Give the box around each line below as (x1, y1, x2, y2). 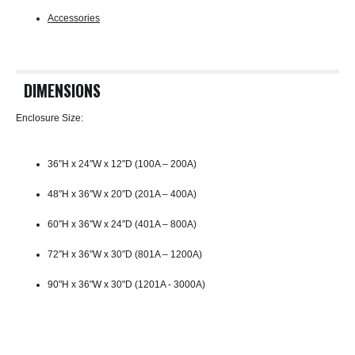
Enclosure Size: (16, 112, 169, 124)
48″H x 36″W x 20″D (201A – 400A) (48, 188, 197, 200)
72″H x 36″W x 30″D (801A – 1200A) (48, 248, 202, 260)
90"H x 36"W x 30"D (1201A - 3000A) (48, 278, 205, 290)
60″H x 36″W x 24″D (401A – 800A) (48, 218, 197, 230)
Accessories (48, 12, 100, 24)
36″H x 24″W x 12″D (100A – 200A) (48, 158, 197, 170)
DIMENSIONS (24, 78, 101, 102)
